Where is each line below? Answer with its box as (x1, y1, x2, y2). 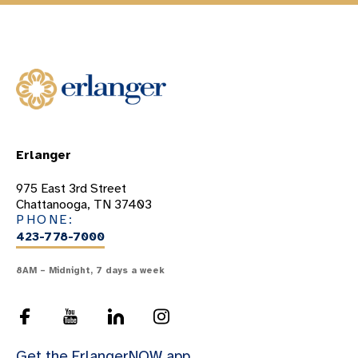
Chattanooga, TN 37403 (16, 196, 152, 213)
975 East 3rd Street (16, 180, 126, 197)
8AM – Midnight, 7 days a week (16, 264, 165, 276)
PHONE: (16, 211, 74, 228)
